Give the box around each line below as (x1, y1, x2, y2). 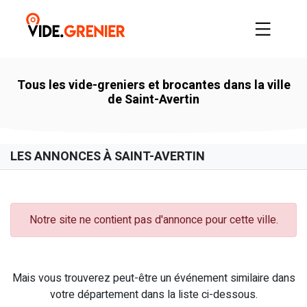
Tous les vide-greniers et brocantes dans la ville (16, 75, 291, 95)
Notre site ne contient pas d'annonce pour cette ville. (29, 211, 278, 228)
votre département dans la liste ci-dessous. (49, 286, 258, 303)
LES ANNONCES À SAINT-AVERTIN (10, 147, 205, 166)
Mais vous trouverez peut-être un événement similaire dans (12, 269, 295, 286)
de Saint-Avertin (108, 90, 199, 109)
